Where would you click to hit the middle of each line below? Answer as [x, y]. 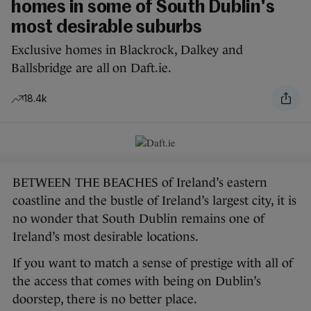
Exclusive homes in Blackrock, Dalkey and [127, 50]
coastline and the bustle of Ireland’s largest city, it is [154, 201]
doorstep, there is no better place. [106, 300]
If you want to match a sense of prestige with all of [153, 263]
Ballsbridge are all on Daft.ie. [92, 68]
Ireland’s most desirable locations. [106, 237]
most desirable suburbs [107, 28]
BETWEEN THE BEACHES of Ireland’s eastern [140, 183]
